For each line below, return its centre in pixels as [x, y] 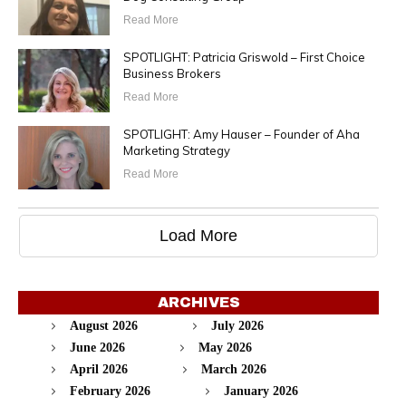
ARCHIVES [198, 302]
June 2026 [97, 347]
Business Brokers [172, 73]
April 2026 [99, 369]
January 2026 [261, 391]
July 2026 [237, 325]
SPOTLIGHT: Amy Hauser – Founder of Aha [241, 134]
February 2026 [110, 391]
